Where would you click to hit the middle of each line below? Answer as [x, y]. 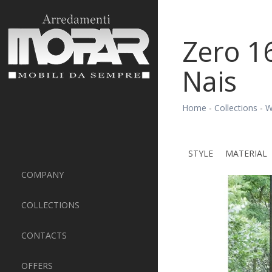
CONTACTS [44, 235]
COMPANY [42, 175]
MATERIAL [246, 153]
